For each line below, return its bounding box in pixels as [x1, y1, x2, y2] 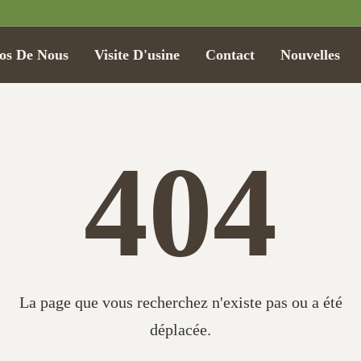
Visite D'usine [93, 47, 180, 63]
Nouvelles [280, 47, 340, 63]
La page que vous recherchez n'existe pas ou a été [19, 293, 342, 311]
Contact [205, 47, 255, 63]
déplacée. [150, 321, 211, 338]
